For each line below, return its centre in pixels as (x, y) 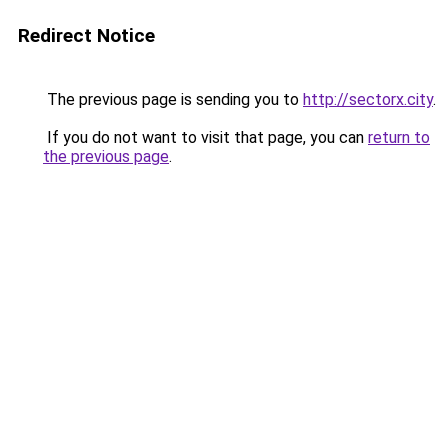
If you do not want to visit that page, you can (205, 137)
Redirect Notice (86, 35)
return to (399, 137)
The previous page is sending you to (173, 99)
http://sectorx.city (368, 99)
